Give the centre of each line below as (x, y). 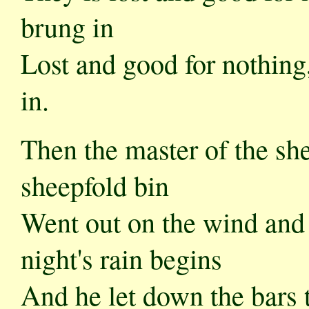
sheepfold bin (95, 185)
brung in (67, 27)
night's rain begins (121, 258)
